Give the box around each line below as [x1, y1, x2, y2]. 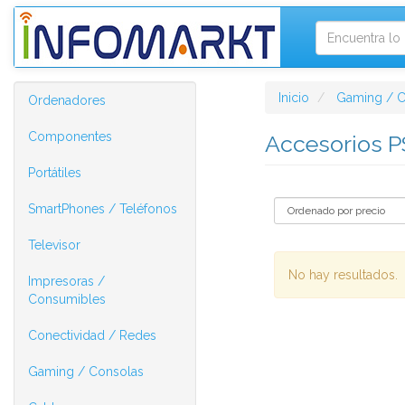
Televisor [28, 238, 80, 252]
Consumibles [28, 292, 106, 306]
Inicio [278, 90, 309, 105]
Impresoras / [28, 274, 105, 288]
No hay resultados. [287, 268, 398, 282]
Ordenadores [28, 93, 106, 108]
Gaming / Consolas [28, 364, 144, 379]
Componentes [28, 129, 112, 144]
